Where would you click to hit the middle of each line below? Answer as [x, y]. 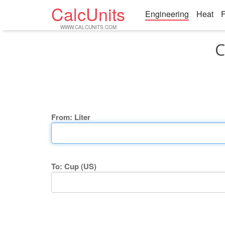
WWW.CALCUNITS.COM [88, 27]
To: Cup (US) [74, 166]
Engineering [167, 14]
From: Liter [71, 117]
